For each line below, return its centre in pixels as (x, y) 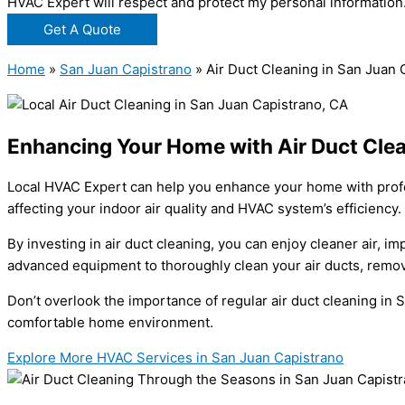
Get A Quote (82, 30)
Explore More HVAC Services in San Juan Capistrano (175, 357)
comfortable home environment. (110, 322)
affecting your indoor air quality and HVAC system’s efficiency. (204, 208)
